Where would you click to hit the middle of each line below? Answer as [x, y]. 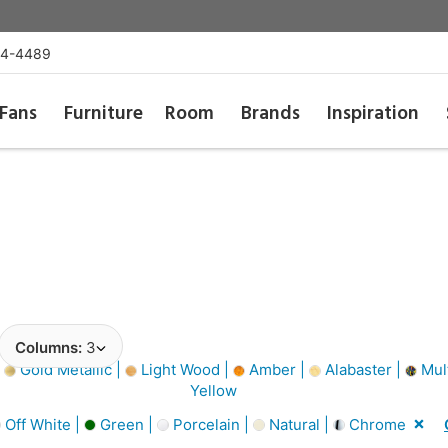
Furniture [103, 114]
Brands [271, 114]
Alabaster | [362, 369]
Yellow [211, 390]
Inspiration [373, 114]
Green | [126, 424]
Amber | [276, 369]
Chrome [375, 424]
